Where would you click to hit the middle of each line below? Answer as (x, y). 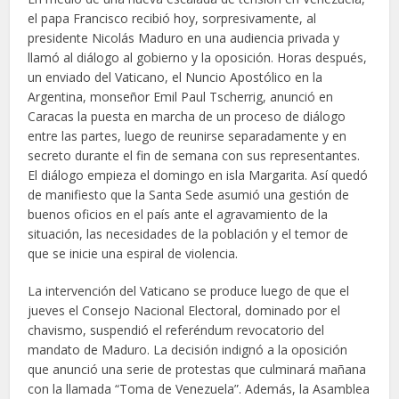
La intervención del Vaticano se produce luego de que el (189, 290)
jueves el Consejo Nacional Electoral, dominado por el (184, 310)
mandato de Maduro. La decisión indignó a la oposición (188, 349)
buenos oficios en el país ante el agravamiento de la (178, 214)
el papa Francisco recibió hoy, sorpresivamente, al (172, 18)
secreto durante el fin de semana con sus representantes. (194, 155)
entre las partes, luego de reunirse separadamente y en (187, 135)
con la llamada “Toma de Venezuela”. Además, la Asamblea (199, 388)
